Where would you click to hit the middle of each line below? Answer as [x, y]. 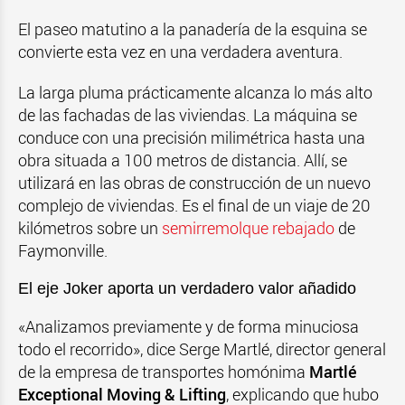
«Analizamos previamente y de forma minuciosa [188, 326]
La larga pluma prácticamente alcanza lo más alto [195, 92]
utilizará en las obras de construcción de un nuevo [194, 183]
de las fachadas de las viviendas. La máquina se [188, 115]
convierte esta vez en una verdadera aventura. [180, 52]
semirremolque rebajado [248, 228]
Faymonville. [63, 250]
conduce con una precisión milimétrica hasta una [192, 137]
